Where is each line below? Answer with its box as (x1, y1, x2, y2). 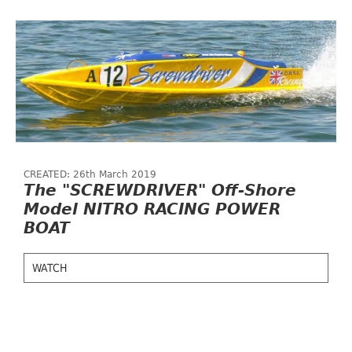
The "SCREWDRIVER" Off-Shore (24, 181, 296, 200)
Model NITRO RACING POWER (24, 200, 280, 218)
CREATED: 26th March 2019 (24, 169, 156, 180)
